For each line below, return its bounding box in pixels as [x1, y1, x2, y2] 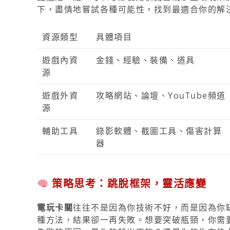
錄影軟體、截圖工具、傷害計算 [96, 125, 222, 137]
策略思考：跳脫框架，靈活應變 [48, 176, 207, 190]
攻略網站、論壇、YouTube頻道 [96, 90, 226, 101]
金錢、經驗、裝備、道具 [96, 54, 195, 66]
